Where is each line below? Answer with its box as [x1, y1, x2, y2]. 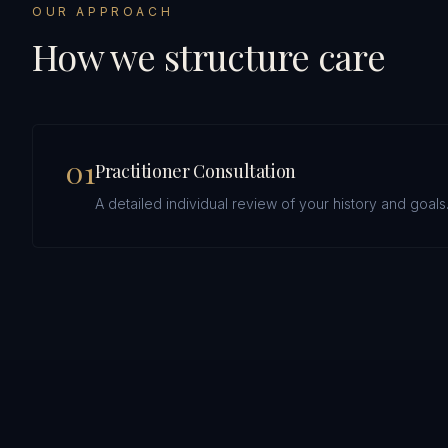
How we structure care [32, 32, 385, 80]
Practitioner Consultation [95, 159, 296, 183]
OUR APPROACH [32, 4, 174, 19]
